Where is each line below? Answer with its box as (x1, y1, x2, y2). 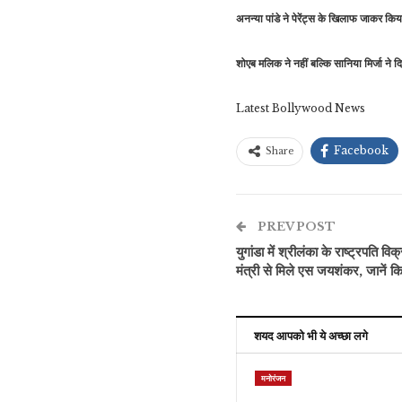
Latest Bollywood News (236, 100, 365, 115)
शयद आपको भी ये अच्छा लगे (254, 328, 368, 343)
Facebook (334, 143, 389, 157)
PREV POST (255, 218, 336, 234)
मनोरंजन (261, 372, 285, 383)
